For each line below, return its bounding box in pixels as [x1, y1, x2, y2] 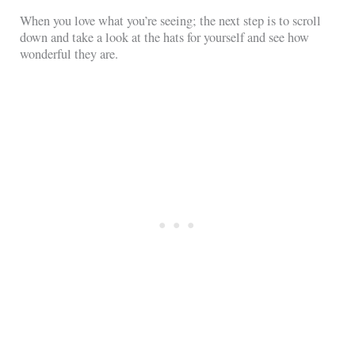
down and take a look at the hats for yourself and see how [20, 29, 310, 47]
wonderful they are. [20, 45, 119, 63]
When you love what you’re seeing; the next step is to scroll [20, 12, 322, 30]
